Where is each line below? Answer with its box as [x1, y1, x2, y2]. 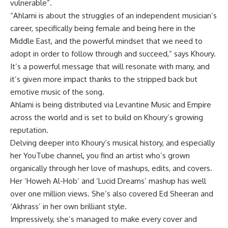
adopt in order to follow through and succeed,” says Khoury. [10, 48, 216, 59]
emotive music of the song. [10, 87, 104, 97]
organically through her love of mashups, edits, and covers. [10, 163, 212, 173]
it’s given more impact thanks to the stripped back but [10, 74, 197, 84]
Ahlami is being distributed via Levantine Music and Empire [10, 99, 211, 109]
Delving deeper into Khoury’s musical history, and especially [10, 137, 215, 148]
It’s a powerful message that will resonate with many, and [10, 61, 210, 71]
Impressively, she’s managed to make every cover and [10, 214, 197, 224]
